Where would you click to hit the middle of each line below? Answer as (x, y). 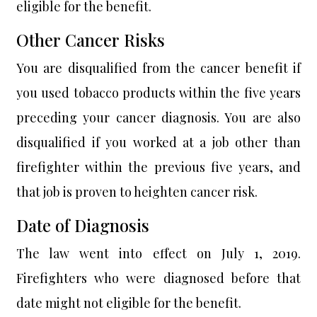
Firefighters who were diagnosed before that (158, 278)
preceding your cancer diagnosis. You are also (158, 117)
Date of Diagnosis (83, 225)
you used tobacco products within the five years (158, 93)
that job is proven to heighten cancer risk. (137, 192)
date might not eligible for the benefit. (129, 303)
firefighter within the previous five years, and (158, 167)
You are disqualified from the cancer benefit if (158, 68)
